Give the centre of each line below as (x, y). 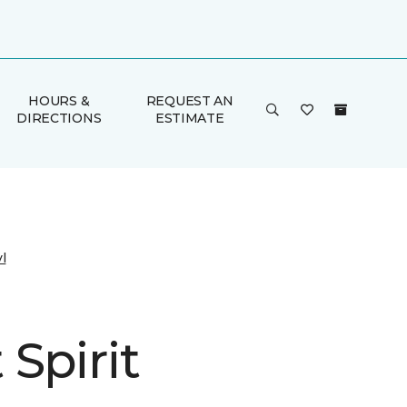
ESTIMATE (189, 118)
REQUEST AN (189, 101)
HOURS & (59, 101)
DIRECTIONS (59, 118)
